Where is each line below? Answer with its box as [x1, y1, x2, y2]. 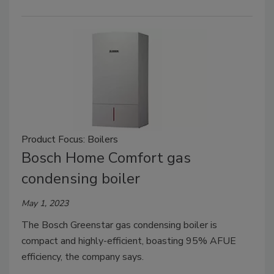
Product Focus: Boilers [21, 132, 118, 146]
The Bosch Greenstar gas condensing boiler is [21, 218, 217, 232]
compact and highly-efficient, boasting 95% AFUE [21, 234, 236, 248]
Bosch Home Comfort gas [21, 147, 191, 168]
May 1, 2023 [21, 197, 68, 209]
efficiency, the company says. [21, 250, 144, 264]
